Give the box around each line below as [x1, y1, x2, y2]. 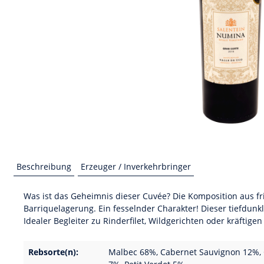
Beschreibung [16, 161, 71, 172]
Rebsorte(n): [28, 246, 78, 258]
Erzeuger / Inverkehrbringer [81, 161, 191, 172]
